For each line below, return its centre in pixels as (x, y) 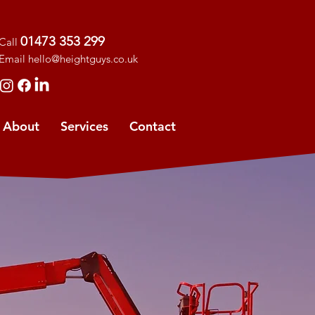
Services (84, 126)
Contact (153, 126)
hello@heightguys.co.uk (83, 59)
